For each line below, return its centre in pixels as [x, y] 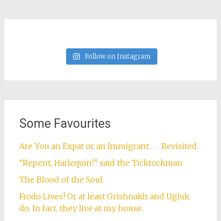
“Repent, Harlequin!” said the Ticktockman [103, 163]
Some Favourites [65, 124]
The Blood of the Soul [61, 180]
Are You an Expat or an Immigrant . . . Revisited [108, 146]
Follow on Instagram [117, 57]
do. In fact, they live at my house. [81, 208]
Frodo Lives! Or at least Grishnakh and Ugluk [104, 197]
